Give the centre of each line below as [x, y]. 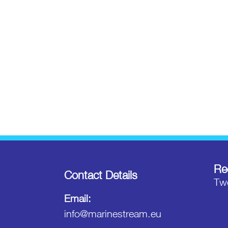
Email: [78, 198]
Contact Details [101, 175]
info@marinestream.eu [113, 214]
